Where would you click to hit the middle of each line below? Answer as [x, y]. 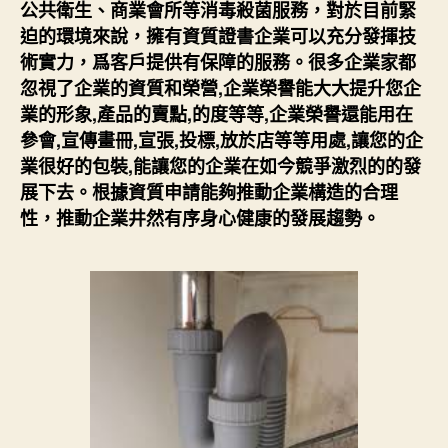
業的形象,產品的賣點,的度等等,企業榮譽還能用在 [216, 114]
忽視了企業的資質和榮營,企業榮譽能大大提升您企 [220, 88]
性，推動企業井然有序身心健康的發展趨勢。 [200, 218]
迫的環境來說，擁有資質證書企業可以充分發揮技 [218, 36]
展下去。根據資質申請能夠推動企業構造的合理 [209, 192]
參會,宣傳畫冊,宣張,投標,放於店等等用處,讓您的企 [221, 140]
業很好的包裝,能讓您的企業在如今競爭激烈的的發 [220, 166]
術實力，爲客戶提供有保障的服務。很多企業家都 [218, 62]
